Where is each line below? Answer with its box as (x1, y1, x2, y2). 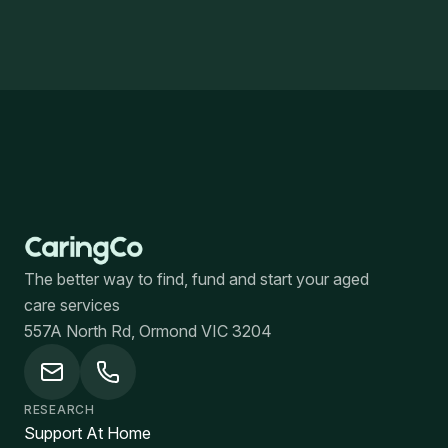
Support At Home (24, 423, 151, 444)
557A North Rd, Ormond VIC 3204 (24, 321, 272, 342)
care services (24, 295, 120, 316)
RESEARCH (24, 402, 95, 418)
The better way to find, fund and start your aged (24, 269, 369, 290)
